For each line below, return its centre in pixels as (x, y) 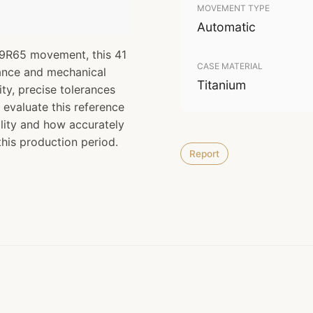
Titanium (221, 85)
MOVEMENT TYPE (233, 8)
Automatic (226, 27)
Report (204, 154)
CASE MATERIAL (230, 66)
